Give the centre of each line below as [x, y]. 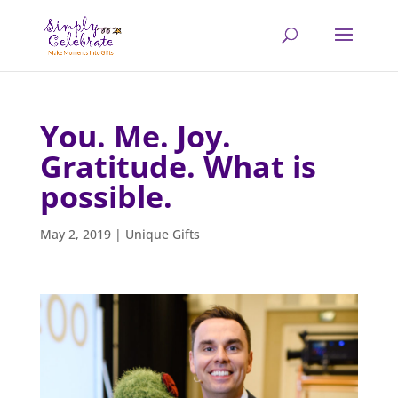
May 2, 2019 [75, 234]
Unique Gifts [162, 234]
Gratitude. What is [178, 166]
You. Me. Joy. [135, 136]
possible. [106, 196]
